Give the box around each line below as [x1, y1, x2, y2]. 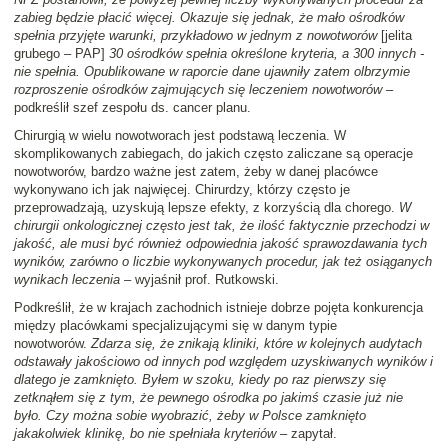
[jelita [377, 28, 412, 44]
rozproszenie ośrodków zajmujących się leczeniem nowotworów [14, 82, 382, 98]
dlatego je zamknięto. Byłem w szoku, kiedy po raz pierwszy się [14, 372, 386, 388]
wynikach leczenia [14, 272, 120, 288]
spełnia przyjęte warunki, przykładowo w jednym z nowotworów [14, 28, 377, 44]
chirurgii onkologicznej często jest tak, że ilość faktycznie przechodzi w [14, 218, 429, 234]
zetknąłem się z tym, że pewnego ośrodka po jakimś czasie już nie [14, 390, 403, 406]
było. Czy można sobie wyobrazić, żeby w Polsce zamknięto [14, 408, 366, 424]
